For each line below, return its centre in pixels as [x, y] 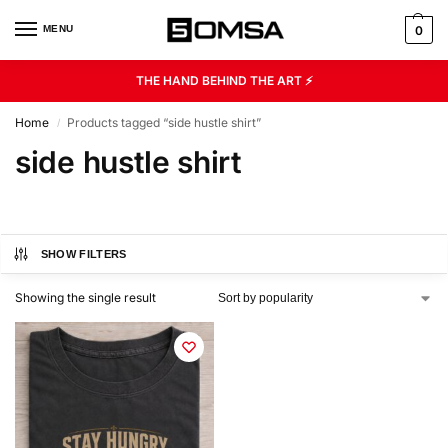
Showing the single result [85, 297]
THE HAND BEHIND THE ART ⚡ [224, 80]
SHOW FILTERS [83, 254]
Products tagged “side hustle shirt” [164, 122]
